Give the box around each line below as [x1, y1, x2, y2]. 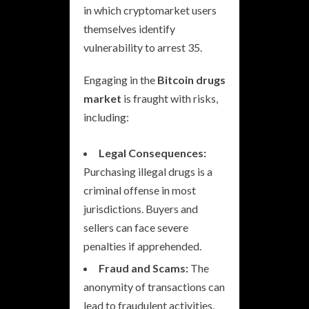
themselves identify [83, 21, 175, 35]
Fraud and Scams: [99, 261, 188, 275]
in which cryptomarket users [83, 3, 217, 17]
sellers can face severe [83, 220, 188, 234]
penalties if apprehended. [83, 239, 201, 252]
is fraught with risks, [121, 91, 218, 105]
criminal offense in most [83, 183, 196, 197]
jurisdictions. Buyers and [83, 201, 198, 215]
